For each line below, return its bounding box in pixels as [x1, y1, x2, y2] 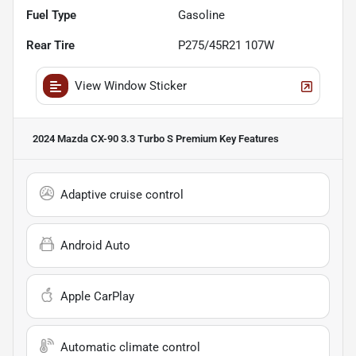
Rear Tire [26, 38, 75, 53]
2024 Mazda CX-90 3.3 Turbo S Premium [33, 133, 217, 145]
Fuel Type [26, 8, 76, 23]
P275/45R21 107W [178, 38, 274, 53]
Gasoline [178, 8, 225, 23]
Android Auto [60, 238, 130, 253]
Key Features [217, 133, 279, 145]
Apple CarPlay [60, 289, 134, 304]
